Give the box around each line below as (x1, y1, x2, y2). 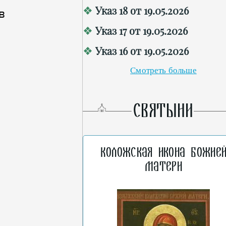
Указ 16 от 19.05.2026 (95, 44, 189, 58)
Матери (145, 160, 182, 174)
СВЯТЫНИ (133, 101, 194, 121)
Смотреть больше (130, 66, 197, 75)
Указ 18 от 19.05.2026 (95, 4, 189, 17)
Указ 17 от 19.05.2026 (95, 24, 188, 37)
